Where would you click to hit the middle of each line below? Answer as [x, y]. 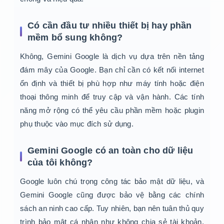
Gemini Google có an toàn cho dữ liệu [110, 151]
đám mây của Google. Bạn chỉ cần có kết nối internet [112, 70]
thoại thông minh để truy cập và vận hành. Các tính [112, 97]
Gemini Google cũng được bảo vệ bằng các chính [112, 195]
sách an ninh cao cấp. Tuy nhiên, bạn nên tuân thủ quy [112, 208]
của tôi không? [60, 163]
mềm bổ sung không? [75, 38]
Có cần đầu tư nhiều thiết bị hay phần [110, 26]
